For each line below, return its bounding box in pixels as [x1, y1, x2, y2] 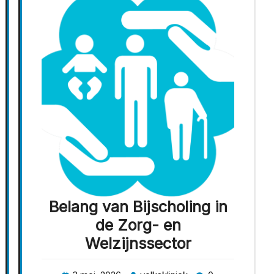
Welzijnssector [84, 234, 191, 253]
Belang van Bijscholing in [48, 197, 228, 216]
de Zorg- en [95, 215, 181, 234]
